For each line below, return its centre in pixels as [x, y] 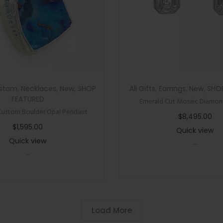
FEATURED [28, 99]
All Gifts [143, 89]
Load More [111, 210]
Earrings [172, 89]
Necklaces [38, 89]
